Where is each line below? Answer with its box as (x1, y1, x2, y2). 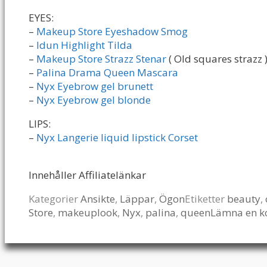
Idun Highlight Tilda (36, 38, 135, 52)
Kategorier (29, 192, 80, 206)
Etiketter (185, 192, 227, 206)
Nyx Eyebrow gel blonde (36, 93, 153, 107)
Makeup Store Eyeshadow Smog (36, 24, 190, 39)
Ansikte (80, 192, 115, 206)
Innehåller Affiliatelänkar (29, 168, 146, 182)
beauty (227, 192, 260, 206)
